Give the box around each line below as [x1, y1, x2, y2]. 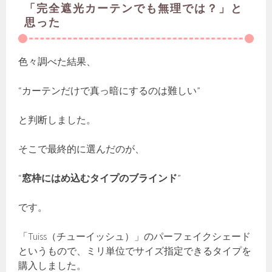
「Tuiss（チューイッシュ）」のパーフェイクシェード [18, 230, 251, 243]
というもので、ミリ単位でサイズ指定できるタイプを [18, 245, 252, 257]
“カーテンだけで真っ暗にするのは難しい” [18, 84, 201, 97]
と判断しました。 [18, 114, 97, 126]
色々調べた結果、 [18, 55, 97, 68]
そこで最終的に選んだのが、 [18, 143, 145, 155]
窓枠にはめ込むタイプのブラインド [22, 172, 178, 185]
